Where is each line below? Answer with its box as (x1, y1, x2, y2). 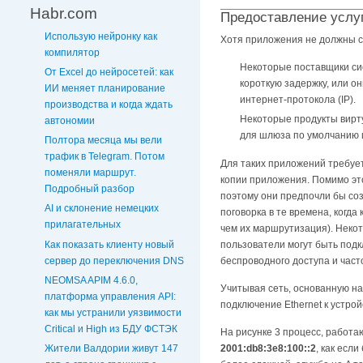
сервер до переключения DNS (45, 254, 184, 267)
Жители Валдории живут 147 (45, 342, 178, 354)
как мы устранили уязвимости (45, 306, 181, 318)
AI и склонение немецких (45, 203, 159, 215)
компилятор (45, 46, 100, 58)
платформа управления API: (45, 290, 176, 302)
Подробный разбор (45, 183, 135, 195)
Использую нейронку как (45, 30, 157, 42)
